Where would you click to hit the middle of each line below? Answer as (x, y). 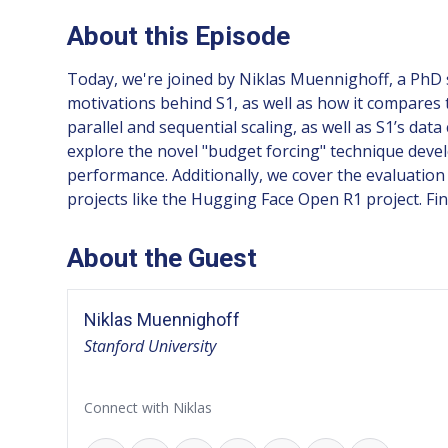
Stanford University (150, 345)
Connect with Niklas (148, 407)
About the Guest (162, 257)
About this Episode (179, 35)
